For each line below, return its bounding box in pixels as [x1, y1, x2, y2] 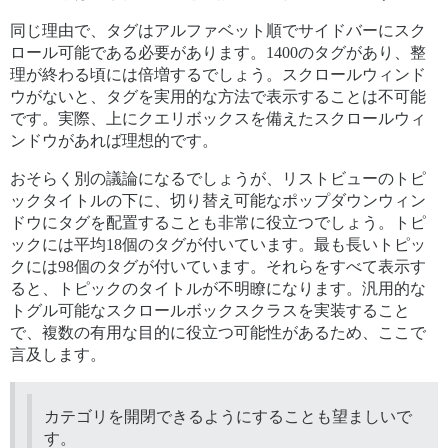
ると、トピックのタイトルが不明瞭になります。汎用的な [10, 279, 426, 297]
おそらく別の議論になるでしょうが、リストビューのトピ [10, 169, 426, 187]
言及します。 [10, 345, 106, 363]
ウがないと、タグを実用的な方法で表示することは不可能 [10, 87, 426, 105]
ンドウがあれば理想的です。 [10, 131, 218, 149]
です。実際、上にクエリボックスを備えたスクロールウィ [10, 109, 426, 127]
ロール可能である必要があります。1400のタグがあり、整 [10, 43, 426, 61]
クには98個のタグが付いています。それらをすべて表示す [10, 257, 426, 275]
